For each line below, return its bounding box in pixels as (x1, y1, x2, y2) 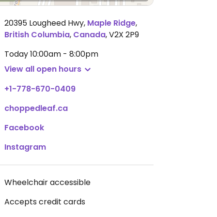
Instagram (4, 141, 46, 153)
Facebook (4, 122, 44, 133)
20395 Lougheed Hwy (4, 17, 84, 29)
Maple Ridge (87, 17, 136, 29)
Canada (73, 29, 106, 40)
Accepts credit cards (4, 196, 85, 207)
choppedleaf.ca (4, 103, 68, 114)
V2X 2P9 (109, 29, 139, 40)
